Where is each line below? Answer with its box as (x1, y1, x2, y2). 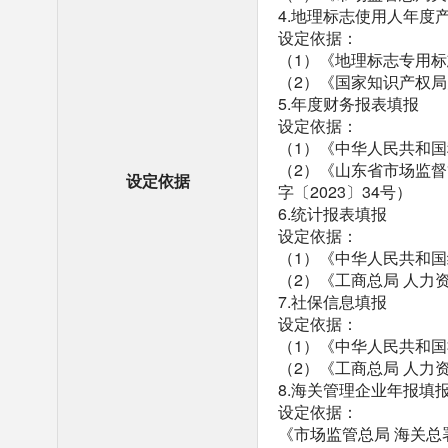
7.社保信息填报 (278, 290, 387, 313)
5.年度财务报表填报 (278, 92, 419, 115)
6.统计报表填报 (278, 202, 387, 225)
